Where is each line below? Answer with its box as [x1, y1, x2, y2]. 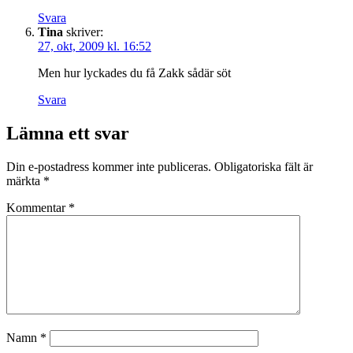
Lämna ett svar [6, 122, 129, 143]
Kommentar [6, 200, 69, 214]
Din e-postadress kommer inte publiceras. [6, 159, 211, 173]
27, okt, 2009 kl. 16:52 [38, 39, 151, 53]
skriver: [66, 24, 103, 39]
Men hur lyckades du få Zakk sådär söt [38, 65, 231, 80]
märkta [6, 173, 43, 188]
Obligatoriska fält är [214, 159, 313, 173]
